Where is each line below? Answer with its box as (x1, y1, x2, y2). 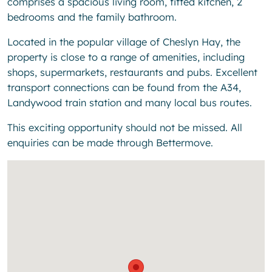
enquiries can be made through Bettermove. (7, 137, 213, 149)
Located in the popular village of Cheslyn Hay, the (7, 36, 240, 49)
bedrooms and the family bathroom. (7, 11, 177, 24)
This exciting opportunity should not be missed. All (7, 121, 242, 134)
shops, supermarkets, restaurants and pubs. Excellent (7, 66, 257, 79)
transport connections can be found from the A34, (7, 81, 241, 94)
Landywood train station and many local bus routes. (7, 97, 252, 109)
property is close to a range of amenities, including (7, 51, 245, 64)
